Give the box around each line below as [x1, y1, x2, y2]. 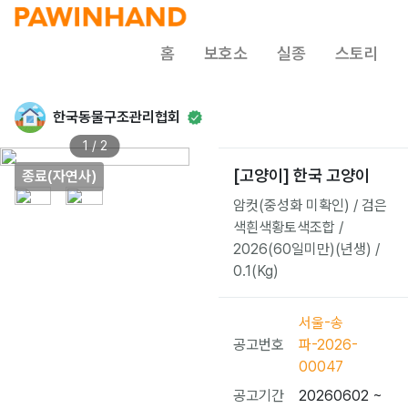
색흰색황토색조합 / [233, 219, 343, 236]
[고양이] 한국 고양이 [233, 166, 370, 185]
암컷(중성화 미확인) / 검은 [233, 197, 387, 214]
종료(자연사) [22, 168, 97, 185]
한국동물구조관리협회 [53, 108, 180, 126]
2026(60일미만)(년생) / [233, 240, 380, 258]
